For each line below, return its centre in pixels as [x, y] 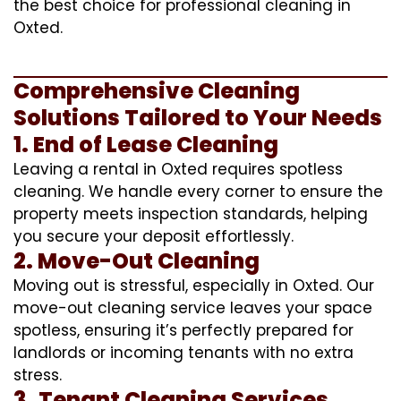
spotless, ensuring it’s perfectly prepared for [183, 330]
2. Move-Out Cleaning [137, 260]
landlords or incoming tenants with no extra [183, 352]
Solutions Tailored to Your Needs [198, 117]
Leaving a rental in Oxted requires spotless [178, 169]
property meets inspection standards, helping [191, 213]
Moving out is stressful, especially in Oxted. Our [194, 285]
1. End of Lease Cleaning [146, 144]
